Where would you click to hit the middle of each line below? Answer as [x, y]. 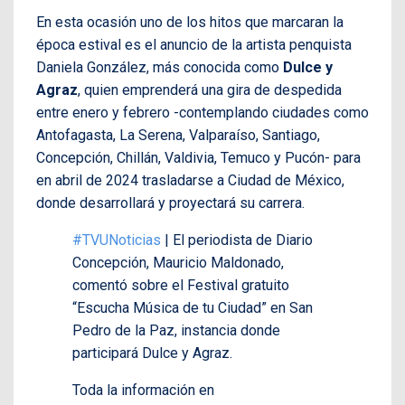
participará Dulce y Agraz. [152, 353]
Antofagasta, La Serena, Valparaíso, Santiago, [178, 136]
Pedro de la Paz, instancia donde [176, 331]
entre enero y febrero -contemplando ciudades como [202, 113]
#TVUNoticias [117, 240]
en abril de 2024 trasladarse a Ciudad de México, [190, 181]
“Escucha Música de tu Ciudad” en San [193, 308]
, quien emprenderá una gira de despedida [210, 90]
